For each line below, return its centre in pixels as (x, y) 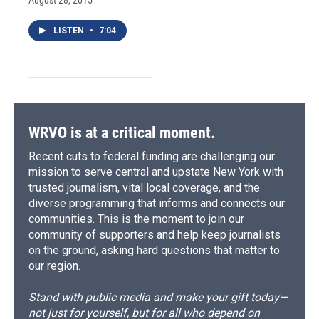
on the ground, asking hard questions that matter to (154, 250)
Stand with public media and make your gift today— (158, 297)
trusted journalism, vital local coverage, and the (144, 187)
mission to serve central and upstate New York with (156, 172)
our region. (54, 266)
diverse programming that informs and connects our (157, 203)
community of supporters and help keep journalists (155, 234)
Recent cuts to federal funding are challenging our (152, 156)
